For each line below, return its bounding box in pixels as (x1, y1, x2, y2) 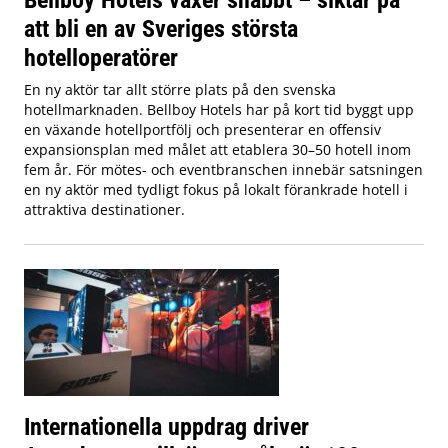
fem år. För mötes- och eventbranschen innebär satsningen (24, 160, 423, 180)
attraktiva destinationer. (24, 200, 185, 220)
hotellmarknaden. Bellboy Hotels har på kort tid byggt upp (24, 100, 414, 120)
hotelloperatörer (24, 43, 178, 73)
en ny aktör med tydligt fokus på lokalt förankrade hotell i (24, 180, 408, 200)
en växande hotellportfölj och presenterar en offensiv (24, 120, 381, 140)
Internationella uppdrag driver (24, 412, 309, 442)
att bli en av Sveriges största (24, 14, 298, 44)
